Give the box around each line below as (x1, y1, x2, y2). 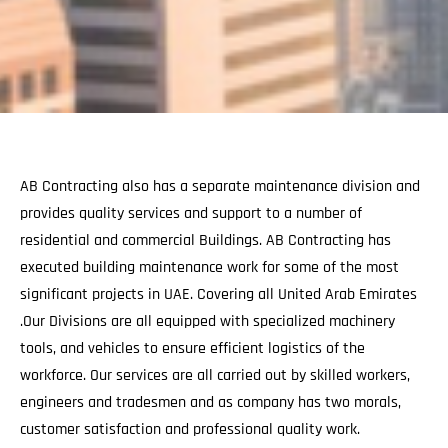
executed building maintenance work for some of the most (20, 257, 399, 279)
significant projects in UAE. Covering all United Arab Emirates (20, 284, 417, 306)
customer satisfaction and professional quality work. (20, 419, 360, 441)
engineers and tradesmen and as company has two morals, (20, 392, 401, 414)
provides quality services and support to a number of (20, 203, 362, 225)
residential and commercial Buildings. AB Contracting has (20, 230, 391, 252)
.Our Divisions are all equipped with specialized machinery (20, 311, 395, 333)
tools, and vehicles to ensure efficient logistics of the (20, 338, 365, 360)
